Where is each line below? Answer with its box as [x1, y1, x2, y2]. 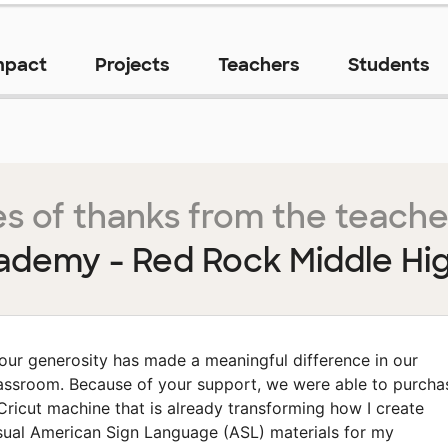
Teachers [217, 53, 300, 78]
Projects [94, 53, 170, 78]
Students [347, 53, 430, 78]
